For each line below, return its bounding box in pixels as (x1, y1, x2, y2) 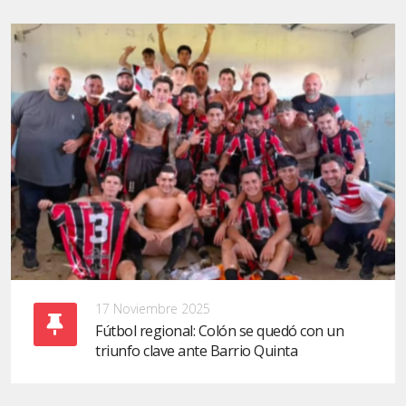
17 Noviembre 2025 (95, 299, 210, 317)
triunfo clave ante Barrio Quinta (95, 340, 297, 361)
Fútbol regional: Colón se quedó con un (95, 320, 343, 341)
